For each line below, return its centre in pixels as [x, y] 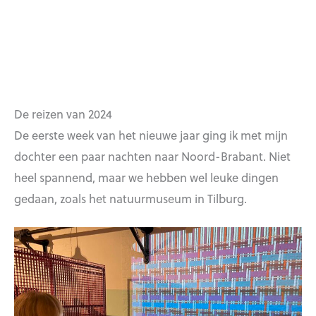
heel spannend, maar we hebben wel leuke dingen [146, 177]
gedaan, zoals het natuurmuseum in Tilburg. [130, 198]
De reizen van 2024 [63, 113]
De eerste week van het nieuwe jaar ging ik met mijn [151, 134]
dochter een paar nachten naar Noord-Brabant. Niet [152, 156]
